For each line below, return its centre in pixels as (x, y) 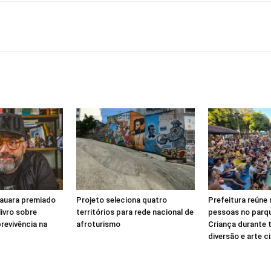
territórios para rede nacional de (135, 212)
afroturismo (98, 224)
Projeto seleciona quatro (122, 200)
